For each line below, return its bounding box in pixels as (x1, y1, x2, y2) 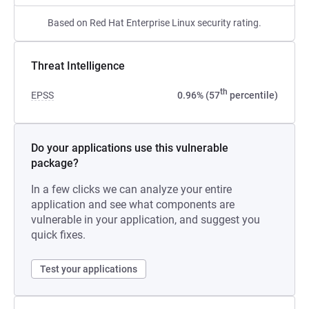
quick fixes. (31, 228, 86, 241)
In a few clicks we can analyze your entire (31, 183, 232, 196)
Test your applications (40, 263, 137, 275)
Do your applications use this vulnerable (31, 141, 228, 154)
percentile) (228, 90, 278, 101)
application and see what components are (31, 198, 235, 211)
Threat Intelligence (31, 59, 125, 72)
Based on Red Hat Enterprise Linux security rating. (48, 17, 261, 28)
